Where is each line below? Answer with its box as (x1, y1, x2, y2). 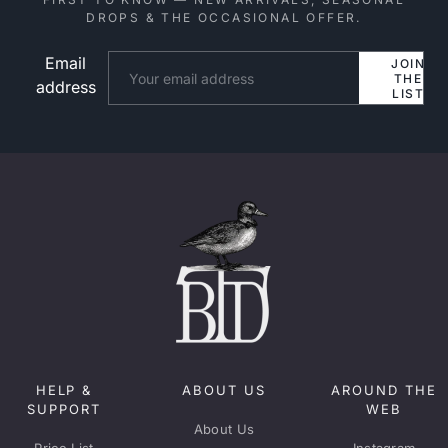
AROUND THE (331, 382, 437, 399)
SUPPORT (27, 401, 101, 418)
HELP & (35, 382, 93, 399)
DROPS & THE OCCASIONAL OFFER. (86, 10, 362, 25)
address (35, 77, 96, 97)
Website (223, 53, 284, 73)
